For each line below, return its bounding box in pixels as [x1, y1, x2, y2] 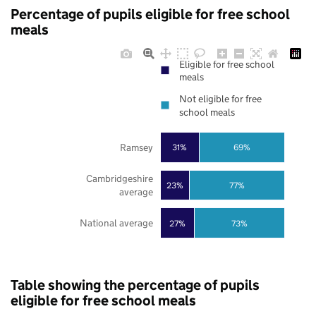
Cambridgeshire [85, 172, 153, 186]
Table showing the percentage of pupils [11, 276, 260, 294]
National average [79, 217, 153, 230]
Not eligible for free [179, 92, 262, 106]
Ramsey [119, 140, 153, 154]
